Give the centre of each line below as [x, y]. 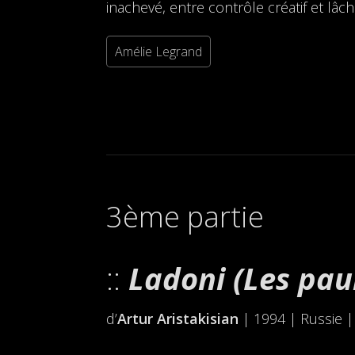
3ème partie [185, 217]
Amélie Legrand [159, 52]
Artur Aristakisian [178, 319]
